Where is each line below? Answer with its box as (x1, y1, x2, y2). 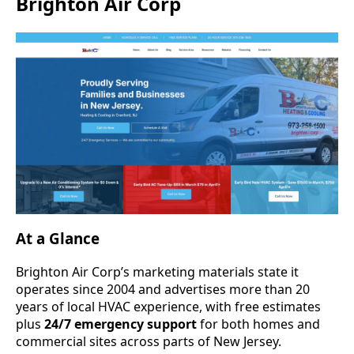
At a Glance (16, 228, 100, 249)
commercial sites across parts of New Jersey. (16, 333, 281, 351)
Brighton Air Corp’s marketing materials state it (16, 263, 299, 281)
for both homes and (197, 315, 320, 333)
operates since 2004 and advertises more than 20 (16, 281, 310, 299)
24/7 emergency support (44, 315, 197, 333)
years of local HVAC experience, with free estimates (16, 298, 321, 316)
